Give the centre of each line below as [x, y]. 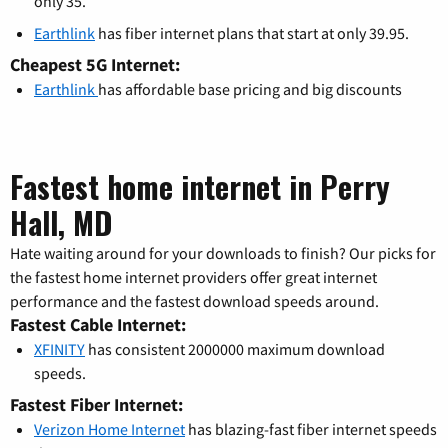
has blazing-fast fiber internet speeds [311, 428]
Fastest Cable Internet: [98, 324]
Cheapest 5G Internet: [95, 64]
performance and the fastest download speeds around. [194, 300]
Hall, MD [61, 222]
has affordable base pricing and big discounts [250, 88]
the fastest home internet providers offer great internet [193, 276]
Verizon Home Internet [109, 428]
